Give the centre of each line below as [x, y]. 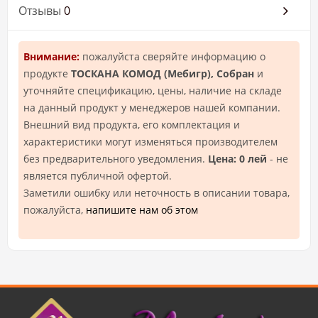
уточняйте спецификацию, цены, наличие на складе [153, 90]
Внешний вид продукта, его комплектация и [132, 124]
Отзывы [41, 10]
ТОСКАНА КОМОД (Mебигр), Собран [163, 73]
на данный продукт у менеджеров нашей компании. [152, 107]
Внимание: [51, 56]
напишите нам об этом [142, 209]
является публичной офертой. [98, 175]
